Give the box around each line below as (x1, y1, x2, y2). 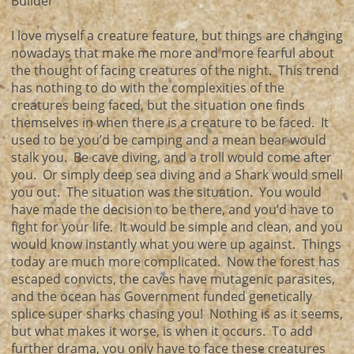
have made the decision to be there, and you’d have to (11, 201, 334, 218)
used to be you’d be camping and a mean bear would (11, 131, 326, 149)
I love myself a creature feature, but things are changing (11, 27, 343, 44)
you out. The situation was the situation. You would (11, 183, 322, 201)
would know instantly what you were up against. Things (11, 235, 341, 253)
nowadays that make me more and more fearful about (11, 44, 334, 62)
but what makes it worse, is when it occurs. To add (11, 322, 313, 340)
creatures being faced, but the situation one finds (11, 96, 305, 114)
